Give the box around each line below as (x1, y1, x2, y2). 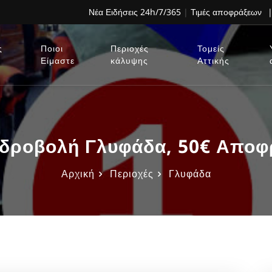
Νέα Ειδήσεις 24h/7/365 (89, 6, 181, 18)
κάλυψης (110, 55, 148, 66)
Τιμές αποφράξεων (191, 6, 262, 18)
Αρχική (61, 166, 95, 180)
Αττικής (197, 55, 229, 66)
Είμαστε (40, 55, 75, 66)
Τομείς (197, 42, 225, 54)
